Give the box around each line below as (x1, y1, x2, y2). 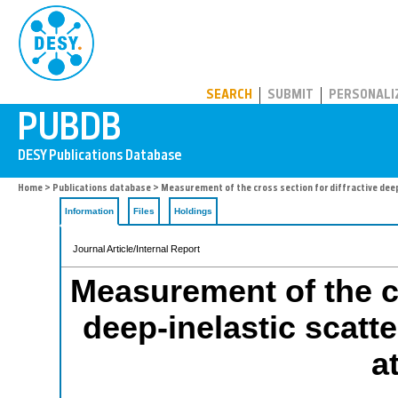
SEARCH (206, 89, 252, 102)
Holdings (174, 206, 212, 216)
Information (65, 206, 114, 216)
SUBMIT (267, 89, 314, 102)
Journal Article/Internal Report (73, 243, 200, 254)
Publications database (52, 184, 151, 194)
